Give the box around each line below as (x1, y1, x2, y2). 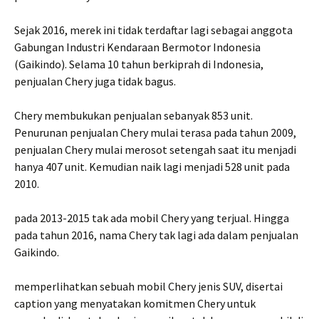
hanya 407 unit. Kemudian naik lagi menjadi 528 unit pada (14, 159, 290, 174)
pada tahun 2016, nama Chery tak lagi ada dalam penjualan (14, 228, 298, 243)
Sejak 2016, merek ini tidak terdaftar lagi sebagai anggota (14, 23, 293, 38)
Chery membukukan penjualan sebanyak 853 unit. (14, 108, 253, 123)
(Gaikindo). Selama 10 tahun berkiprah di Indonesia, (14, 57, 263, 72)
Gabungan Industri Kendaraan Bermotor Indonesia (14, 40, 261, 55)
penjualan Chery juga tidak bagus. (14, 74, 176, 89)
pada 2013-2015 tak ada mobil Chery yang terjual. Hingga (14, 211, 289, 226)
